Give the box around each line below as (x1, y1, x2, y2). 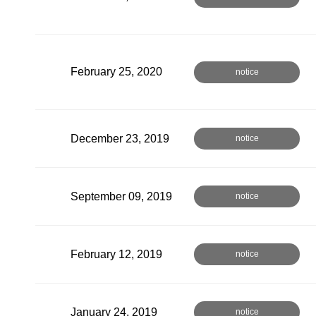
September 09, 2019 (71, 190, 172, 202)
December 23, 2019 (71, 132, 169, 145)
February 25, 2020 (71, 66, 162, 78)
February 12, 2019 (71, 248, 162, 260)
